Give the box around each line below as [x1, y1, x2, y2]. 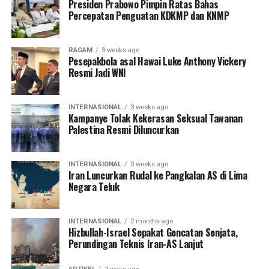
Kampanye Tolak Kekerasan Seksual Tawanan [68, 110, 243, 125]
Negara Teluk [68, 179, 119, 194]
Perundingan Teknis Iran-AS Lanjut [68, 236, 204, 251]
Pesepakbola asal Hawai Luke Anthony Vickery [68, 53, 246, 68]
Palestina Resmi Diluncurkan [68, 122, 180, 137]
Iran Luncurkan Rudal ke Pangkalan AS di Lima [68, 168, 247, 183]
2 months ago [130, 217, 173, 225]
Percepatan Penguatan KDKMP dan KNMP [68, 8, 229, 23]
